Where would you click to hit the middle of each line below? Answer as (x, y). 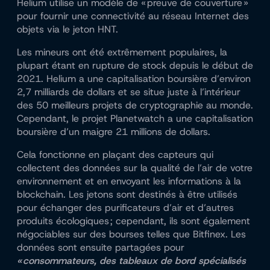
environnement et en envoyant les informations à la (129, 181)
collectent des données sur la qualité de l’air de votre (135, 168)
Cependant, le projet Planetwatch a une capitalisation (135, 119)
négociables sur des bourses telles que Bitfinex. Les (131, 234)
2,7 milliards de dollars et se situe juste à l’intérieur (129, 92)
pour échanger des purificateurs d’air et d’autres (125, 208)
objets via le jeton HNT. (67, 30)
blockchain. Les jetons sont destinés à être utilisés (127, 195)
